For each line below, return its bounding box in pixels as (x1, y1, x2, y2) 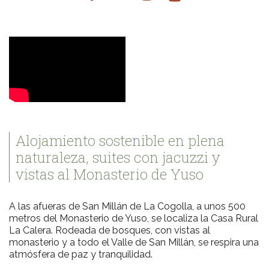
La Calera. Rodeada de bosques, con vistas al (9, 224, 210, 236)
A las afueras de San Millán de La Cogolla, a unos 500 (9, 200, 246, 212)
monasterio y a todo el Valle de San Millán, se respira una (9, 236, 259, 248)
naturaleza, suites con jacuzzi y (16, 147, 220, 167)
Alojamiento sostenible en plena (16, 130, 225, 150)
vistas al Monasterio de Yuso (16, 164, 204, 184)
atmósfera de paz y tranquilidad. (9, 248, 153, 260)
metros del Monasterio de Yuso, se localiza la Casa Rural (9, 212, 258, 224)
